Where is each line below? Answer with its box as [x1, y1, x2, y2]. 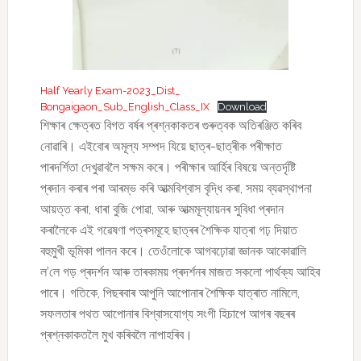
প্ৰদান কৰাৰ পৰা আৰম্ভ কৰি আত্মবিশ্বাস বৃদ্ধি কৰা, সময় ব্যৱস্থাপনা [39, 180, 312, 197]
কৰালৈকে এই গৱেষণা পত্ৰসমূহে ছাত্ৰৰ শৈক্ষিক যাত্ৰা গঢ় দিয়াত [39, 222, 297, 239]
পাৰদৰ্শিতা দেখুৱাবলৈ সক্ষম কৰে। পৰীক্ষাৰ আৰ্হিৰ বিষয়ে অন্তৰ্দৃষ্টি [39, 160, 296, 176]
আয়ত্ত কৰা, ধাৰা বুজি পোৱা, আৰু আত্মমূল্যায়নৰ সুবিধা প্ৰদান [39, 201, 284, 218]
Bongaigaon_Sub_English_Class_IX [39, 101, 210, 114]
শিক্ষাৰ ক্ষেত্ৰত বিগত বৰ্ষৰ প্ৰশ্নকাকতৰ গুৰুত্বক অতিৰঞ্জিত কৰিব [39, 118, 301, 134]
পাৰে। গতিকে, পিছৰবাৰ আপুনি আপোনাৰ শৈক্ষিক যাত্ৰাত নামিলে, [39, 285, 300, 301]
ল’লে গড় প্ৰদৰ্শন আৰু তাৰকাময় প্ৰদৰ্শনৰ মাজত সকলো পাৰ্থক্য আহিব [39, 264, 320, 280]
